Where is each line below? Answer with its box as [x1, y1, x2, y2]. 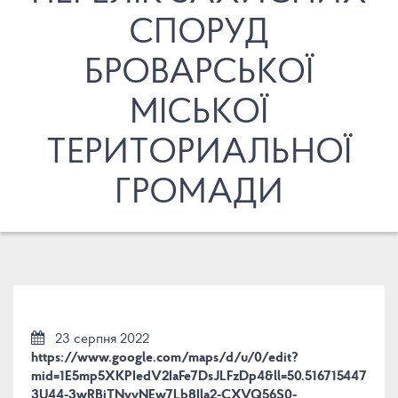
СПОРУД [129, 16, 269, 52]
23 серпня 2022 [55, 332, 149, 346]
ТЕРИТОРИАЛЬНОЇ [46, 136, 352, 171]
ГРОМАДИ [115, 176, 283, 211]
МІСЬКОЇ [130, 96, 268, 131]
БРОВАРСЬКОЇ [84, 56, 314, 92]
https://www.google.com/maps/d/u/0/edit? [31, 351, 298, 365]
